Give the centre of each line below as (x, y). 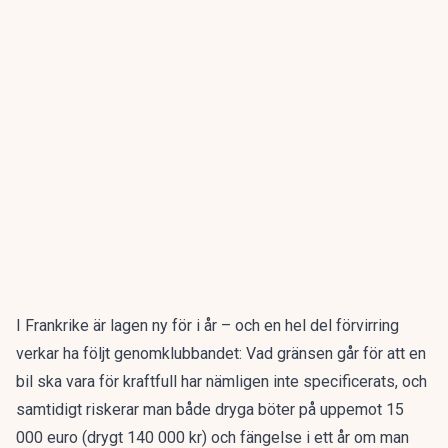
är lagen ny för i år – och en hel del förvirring (244, 325)
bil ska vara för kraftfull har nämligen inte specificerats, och (221, 381)
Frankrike (57, 325)
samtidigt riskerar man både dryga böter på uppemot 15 (210, 409)
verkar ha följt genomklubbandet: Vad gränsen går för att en (221, 353)
